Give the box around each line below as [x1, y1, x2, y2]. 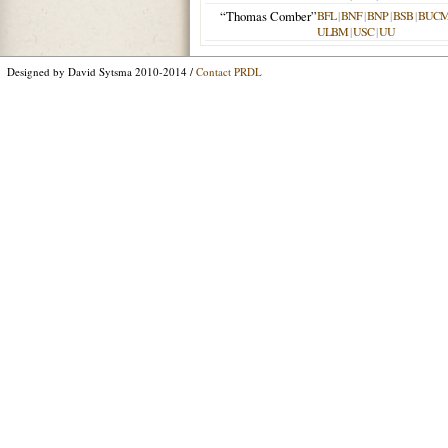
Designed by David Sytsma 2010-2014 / [7, 64, 196, 79]
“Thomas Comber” [220, 7, 317, 25]
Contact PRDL [196, 64, 262, 79]
